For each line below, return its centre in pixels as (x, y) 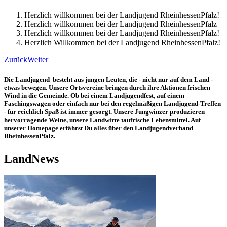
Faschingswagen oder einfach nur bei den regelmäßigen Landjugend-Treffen (112, 104)
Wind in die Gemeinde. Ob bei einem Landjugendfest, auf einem (94, 96)
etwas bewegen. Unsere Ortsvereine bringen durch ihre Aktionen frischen (107, 88)
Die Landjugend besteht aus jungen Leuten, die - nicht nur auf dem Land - (108, 80)
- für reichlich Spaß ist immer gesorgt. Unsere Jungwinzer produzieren (104, 112)
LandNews (31, 158)
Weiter (38, 60)
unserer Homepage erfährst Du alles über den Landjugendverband (99, 128)
